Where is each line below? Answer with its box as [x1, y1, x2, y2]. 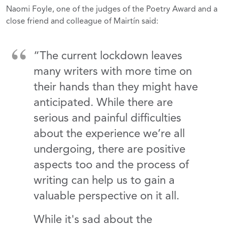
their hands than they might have [34, 80, 198, 94]
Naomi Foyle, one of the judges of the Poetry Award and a [6, 4, 217, 15]
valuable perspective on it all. [34, 189, 179, 203]
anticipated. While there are [34, 95, 173, 109]
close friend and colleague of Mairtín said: [6, 16, 158, 27]
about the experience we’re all [34, 127, 185, 141]
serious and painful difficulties [34, 111, 181, 125]
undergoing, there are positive [34, 142, 185, 156]
